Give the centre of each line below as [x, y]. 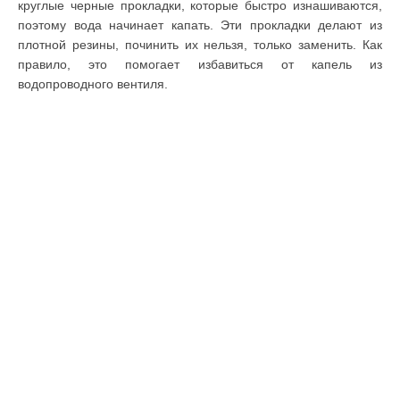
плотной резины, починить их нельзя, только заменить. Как [200, 44]
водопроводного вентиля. [93, 83]
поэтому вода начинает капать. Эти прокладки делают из [200, 25]
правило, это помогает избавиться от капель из [200, 64]
